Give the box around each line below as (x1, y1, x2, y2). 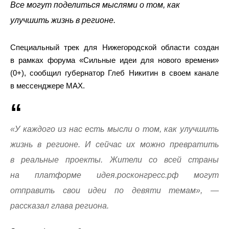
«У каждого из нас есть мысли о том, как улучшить (10, 125, 219, 133)
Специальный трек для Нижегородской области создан (10, 43, 219, 52)
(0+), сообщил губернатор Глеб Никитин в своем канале (10, 68, 219, 77)
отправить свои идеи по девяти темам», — (10, 186, 219, 195)
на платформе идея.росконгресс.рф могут (10, 171, 219, 179)
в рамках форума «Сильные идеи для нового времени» (10, 56, 219, 64)
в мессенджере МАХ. (10, 81, 85, 90)
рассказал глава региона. (10, 201, 109, 210)
